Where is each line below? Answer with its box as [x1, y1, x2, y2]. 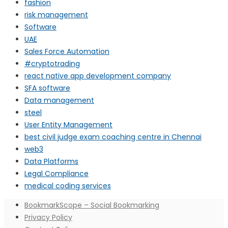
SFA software [24, 83, 70, 94]
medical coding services [24, 181, 111, 191]
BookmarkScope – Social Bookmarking [24, 200, 159, 211]
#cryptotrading [24, 59, 80, 69]
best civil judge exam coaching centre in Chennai [24, 132, 202, 142]
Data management [24, 95, 94, 106]
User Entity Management [24, 120, 112, 130]
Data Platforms [24, 156, 78, 167]
